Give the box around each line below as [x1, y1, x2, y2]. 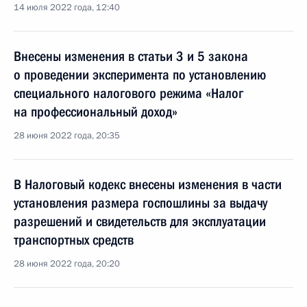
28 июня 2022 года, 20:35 [14, 130, 120, 142]
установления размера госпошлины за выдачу [14, 195, 267, 211]
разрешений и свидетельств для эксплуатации [14, 213, 266, 230]
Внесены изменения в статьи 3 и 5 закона [14, 48, 248, 64]
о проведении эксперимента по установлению [14, 66, 266, 83]
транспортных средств [14, 232, 134, 248]
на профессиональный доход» [14, 103, 177, 120]
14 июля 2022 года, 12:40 [14, 1, 120, 14]
